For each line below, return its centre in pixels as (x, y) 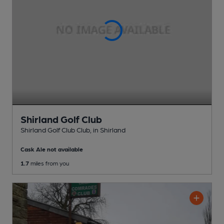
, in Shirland (108, 129)
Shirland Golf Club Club (55, 129)
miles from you (49, 163)
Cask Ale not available (52, 149)
